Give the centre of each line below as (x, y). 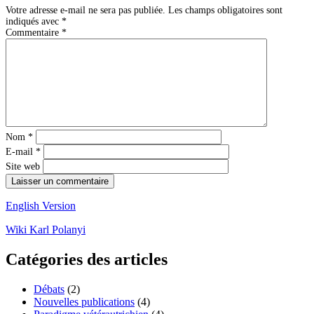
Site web (23, 167)
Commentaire (34, 33)
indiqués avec (34, 22)
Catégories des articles (87, 260)
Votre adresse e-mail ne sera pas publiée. (86, 11)
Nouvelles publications (84, 302)
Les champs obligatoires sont (225, 11)
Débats (49, 289)
